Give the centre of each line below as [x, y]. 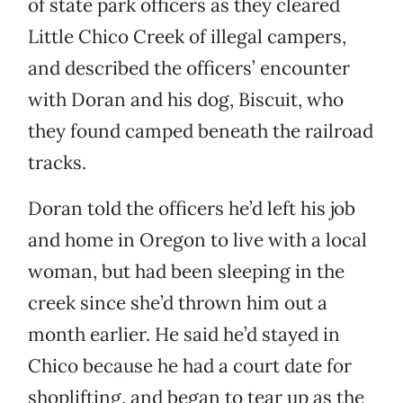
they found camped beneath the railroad [201, 131]
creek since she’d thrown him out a [178, 303]
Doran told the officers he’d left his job [192, 209]
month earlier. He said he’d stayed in [184, 335]
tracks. [57, 163]
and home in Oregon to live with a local [197, 240]
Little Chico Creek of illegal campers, [187, 37]
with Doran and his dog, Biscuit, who [186, 100]
